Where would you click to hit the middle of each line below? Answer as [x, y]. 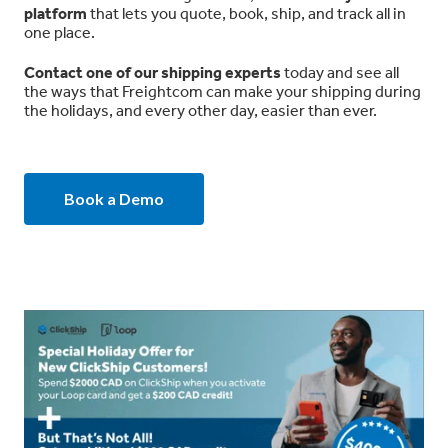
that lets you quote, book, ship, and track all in [246, 12]
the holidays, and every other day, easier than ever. [200, 109]
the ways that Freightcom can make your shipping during [222, 90]
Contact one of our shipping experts [152, 71]
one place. [59, 31]
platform [55, 12]
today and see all [340, 71]
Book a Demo [114, 198]
